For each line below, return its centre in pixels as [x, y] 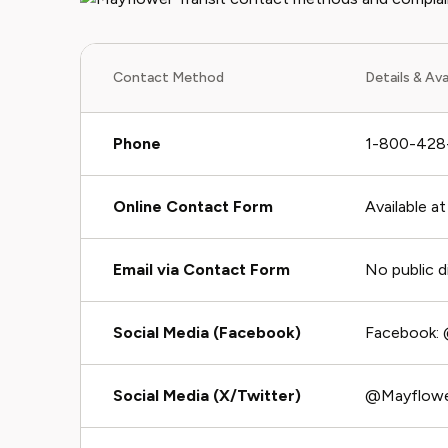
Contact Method [168, 77]
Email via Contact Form [201, 269]
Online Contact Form [193, 206]
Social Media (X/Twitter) [207, 395]
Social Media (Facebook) [207, 332]
